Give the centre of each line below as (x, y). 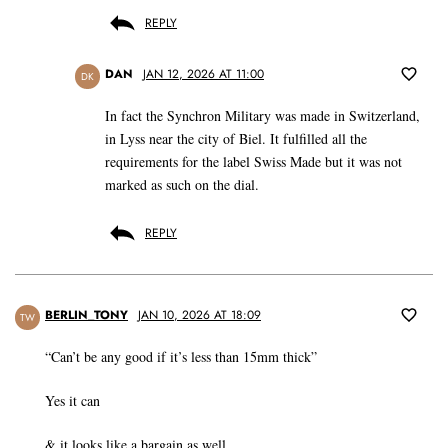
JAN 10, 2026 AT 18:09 (199, 315)
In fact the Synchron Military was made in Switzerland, (262, 116)
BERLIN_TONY (86, 315)
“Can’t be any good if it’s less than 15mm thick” (181, 357)
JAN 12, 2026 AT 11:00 (203, 74)
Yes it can (72, 401)
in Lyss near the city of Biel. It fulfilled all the (236, 139)
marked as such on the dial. (182, 185)
